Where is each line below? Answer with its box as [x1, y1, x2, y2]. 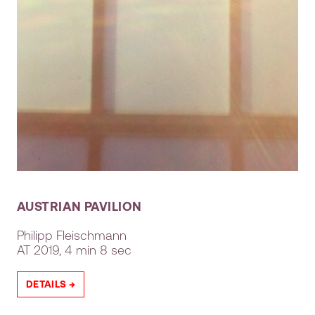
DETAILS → [26, 278, 76, 290]
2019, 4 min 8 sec [30, 241, 131, 257]
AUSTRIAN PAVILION [17, 198, 142, 214]
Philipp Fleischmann [17, 226, 127, 243]
